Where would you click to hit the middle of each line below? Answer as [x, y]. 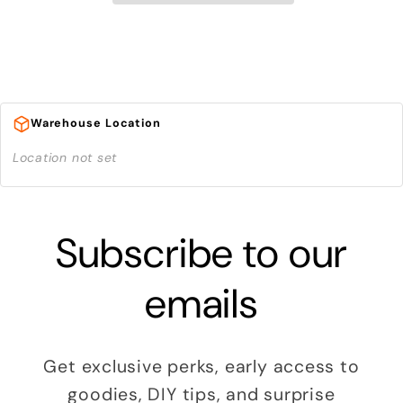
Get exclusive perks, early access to [201, 366]
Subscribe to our [201, 253]
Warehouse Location [95, 124]
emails [201, 303]
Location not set [65, 157]
